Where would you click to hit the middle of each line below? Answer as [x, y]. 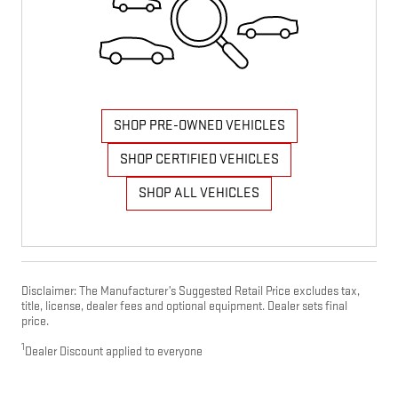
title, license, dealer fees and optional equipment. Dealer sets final [184, 306]
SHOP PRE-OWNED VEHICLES [199, 126]
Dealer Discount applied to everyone [114, 351]
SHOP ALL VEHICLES [199, 194]
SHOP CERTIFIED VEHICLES [199, 160]
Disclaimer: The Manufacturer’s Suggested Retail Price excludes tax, [191, 291]
